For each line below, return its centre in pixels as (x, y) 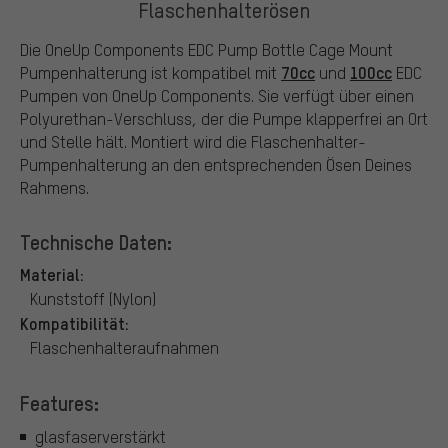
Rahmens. (54, 187)
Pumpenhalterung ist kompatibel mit (150, 72)
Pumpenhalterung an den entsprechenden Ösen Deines (216, 164)
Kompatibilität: (74, 322)
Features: (59, 402)
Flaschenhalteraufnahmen (124, 347)
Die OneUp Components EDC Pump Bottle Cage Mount (206, 49)
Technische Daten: (96, 241)
